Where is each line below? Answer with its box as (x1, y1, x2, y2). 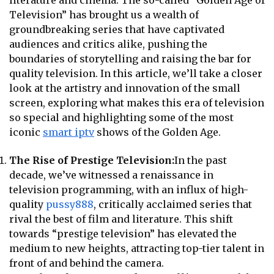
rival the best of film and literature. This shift (9, 212, 233, 225)
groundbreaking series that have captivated (9, 23, 224, 36)
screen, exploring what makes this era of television (9, 97, 264, 109)
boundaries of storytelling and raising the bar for (9, 53, 251, 65)
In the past (174, 154, 227, 166)
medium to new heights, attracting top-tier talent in (9, 242, 264, 254)
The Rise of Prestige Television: (9, 154, 174, 166)
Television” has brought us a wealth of (9, 9, 199, 21)
